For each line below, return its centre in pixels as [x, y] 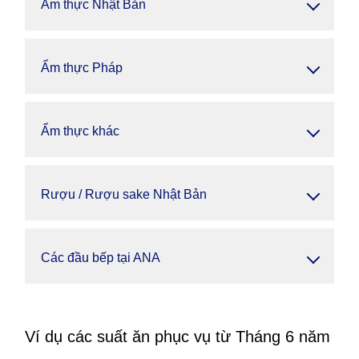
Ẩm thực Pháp [82, 68]
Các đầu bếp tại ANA [101, 258]
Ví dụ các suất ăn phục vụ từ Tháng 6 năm [177, 337]
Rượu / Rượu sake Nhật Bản [124, 194]
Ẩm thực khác [80, 131]
